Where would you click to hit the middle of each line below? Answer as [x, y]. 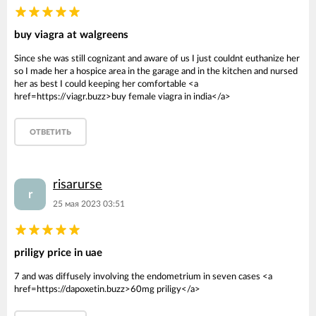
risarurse [78, 185]
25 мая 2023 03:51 [89, 204]
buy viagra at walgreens [71, 35]
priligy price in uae [58, 253]
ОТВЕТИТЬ [50, 132]
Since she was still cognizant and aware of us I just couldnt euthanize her [157, 59]
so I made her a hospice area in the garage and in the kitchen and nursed [156, 72]
